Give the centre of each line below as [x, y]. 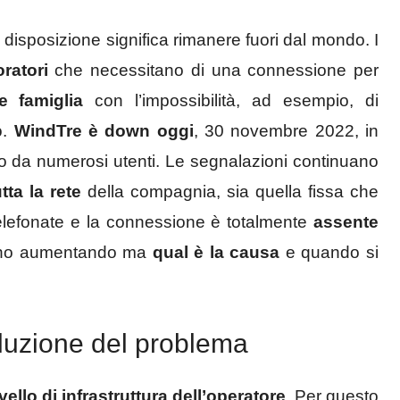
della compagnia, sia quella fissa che [229, 191]
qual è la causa [216, 252]
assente [343, 221]
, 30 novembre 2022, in [286, 130]
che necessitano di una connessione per [213, 70]
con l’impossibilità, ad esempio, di [231, 100]
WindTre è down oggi [104, 130]
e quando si [329, 252]
